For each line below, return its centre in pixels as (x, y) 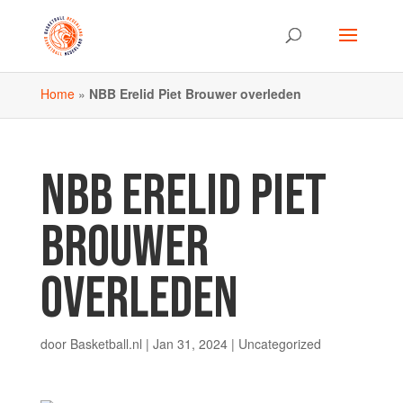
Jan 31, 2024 (190, 344)
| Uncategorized (274, 344)
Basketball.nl (106, 344)
